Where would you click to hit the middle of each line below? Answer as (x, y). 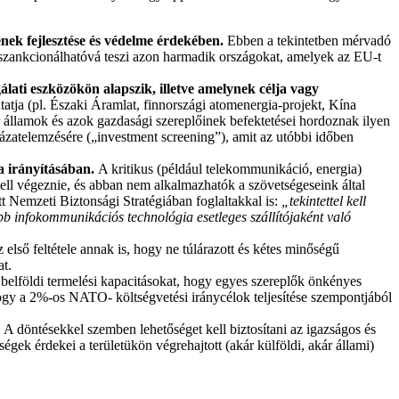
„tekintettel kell (324, 201)
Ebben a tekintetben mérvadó (307, 41)
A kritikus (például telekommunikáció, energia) (230, 169)
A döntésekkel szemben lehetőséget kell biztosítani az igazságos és (190, 330)
